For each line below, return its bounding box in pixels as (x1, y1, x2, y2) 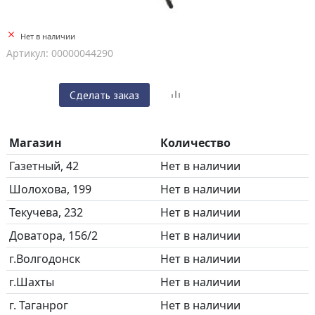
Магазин (9, 135, 62, 150)
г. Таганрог (9, 297, 68, 313)
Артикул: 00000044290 (6, 46, 113, 60)
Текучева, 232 (9, 205, 83, 220)
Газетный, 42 (9, 158, 79, 174)
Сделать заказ (70, 88, 139, 102)
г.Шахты (9, 274, 54, 290)
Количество (160, 135, 231, 150)
